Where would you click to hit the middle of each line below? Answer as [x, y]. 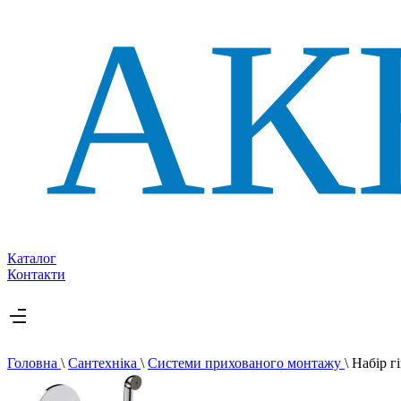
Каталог [32, 259]
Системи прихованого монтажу [246, 363]
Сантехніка [104, 363]
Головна [34, 363]
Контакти [36, 275]
